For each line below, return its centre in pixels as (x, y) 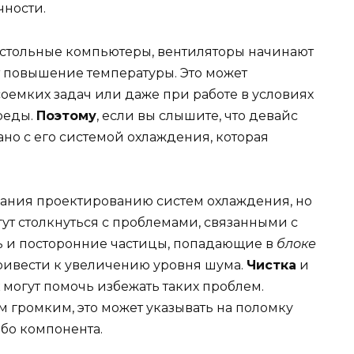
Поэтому (66, 115)
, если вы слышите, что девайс (197, 115)
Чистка (271, 265)
